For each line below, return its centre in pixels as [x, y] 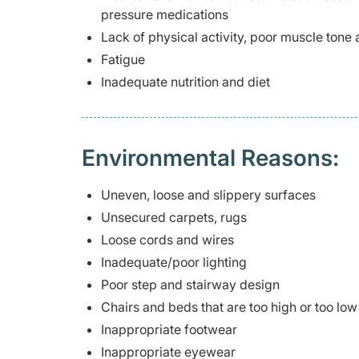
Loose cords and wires [167, 240]
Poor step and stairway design [190, 285]
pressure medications [165, 15]
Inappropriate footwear [169, 330]
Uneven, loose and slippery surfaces [208, 195]
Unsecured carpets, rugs [174, 218]
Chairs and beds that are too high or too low [229, 307]
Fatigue [123, 60]
